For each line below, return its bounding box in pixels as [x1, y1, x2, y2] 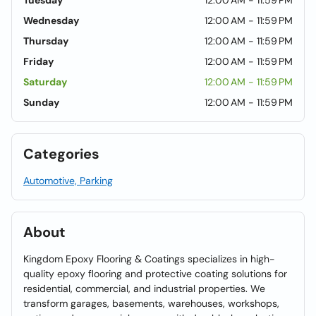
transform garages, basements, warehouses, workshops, [23, 297, 279, 310]
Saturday [23, 75, 67, 88]
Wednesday [23, 14, 79, 27]
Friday [23, 55, 54, 68]
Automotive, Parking [23, 174, 113, 187]
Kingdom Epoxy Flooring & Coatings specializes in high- [23, 253, 275, 265]
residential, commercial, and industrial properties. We [23, 282, 265, 295]
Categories [23, 145, 99, 163]
